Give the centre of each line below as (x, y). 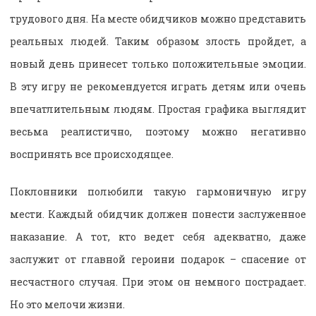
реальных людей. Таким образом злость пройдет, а (158, 41)
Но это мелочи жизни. (67, 304)
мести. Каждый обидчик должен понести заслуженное (158, 214)
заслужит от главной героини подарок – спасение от (158, 259)
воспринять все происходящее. (92, 154)
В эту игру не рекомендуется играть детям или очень (158, 86)
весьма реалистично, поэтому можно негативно (158, 131)
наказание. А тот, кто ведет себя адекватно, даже (158, 236)
